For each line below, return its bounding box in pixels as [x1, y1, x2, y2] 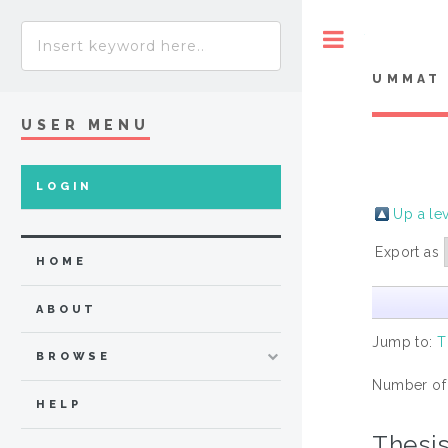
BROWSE [36, 350, 112, 364]
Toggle [365, 31, 406, 46]
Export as [375, 243, 444, 260]
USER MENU [21, 116, 151, 133]
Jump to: [372, 333, 438, 350]
